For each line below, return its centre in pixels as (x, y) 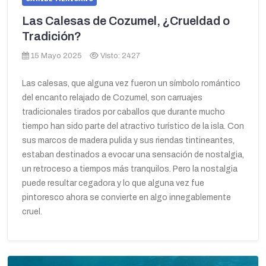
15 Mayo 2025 (56, 56)
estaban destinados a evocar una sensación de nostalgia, (133, 155)
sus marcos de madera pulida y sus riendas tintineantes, (128, 141)
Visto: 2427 (120, 56)
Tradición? (52, 37)
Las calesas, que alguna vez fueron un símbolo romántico (131, 84)
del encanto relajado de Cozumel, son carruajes (112, 98)
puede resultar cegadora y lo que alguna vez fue (113, 183)
